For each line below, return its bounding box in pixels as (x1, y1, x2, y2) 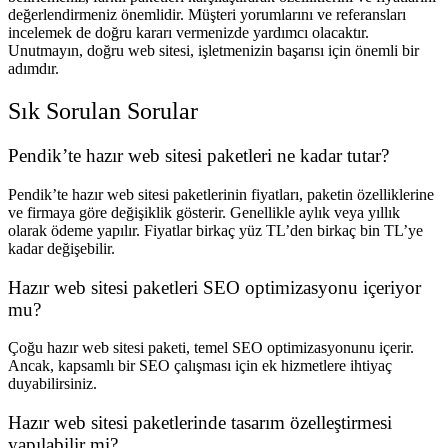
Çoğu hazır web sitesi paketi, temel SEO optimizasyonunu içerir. (8, 339, 414, 357)
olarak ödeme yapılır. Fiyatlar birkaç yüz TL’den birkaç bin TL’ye (8, 221, 423, 239)
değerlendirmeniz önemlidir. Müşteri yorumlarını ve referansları (8, 6, 406, 24)
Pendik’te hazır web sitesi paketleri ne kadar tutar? (8, 145, 389, 167)
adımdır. (8, 60, 59, 78)
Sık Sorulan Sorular (8, 98, 198, 125)
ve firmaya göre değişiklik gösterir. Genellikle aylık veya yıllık (8, 203, 400, 221)
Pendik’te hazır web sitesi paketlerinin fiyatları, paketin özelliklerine (8, 185, 434, 203)
